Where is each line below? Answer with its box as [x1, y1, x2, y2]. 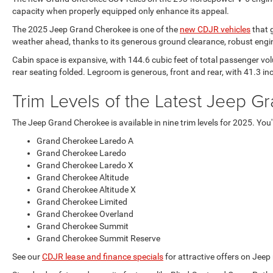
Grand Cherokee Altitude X [37, 185, 136, 194]
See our [12, 252, 42, 261]
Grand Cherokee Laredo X [37, 160, 133, 170]
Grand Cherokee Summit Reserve [37, 233, 160, 243]
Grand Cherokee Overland [37, 209, 133, 219]
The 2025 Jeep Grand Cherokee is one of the [12, 24, 180, 34]
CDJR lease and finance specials [42, 252, 163, 261]
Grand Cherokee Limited [37, 197, 127, 207]
